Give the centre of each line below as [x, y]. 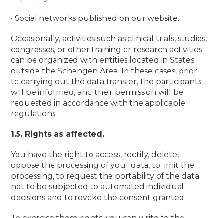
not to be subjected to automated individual [98, 187]
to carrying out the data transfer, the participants [106, 82]
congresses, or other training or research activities [107, 49]
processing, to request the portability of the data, [106, 176]
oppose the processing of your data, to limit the [103, 165]
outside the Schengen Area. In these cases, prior [104, 71]
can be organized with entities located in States [103, 60]
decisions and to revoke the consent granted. [99, 197]
